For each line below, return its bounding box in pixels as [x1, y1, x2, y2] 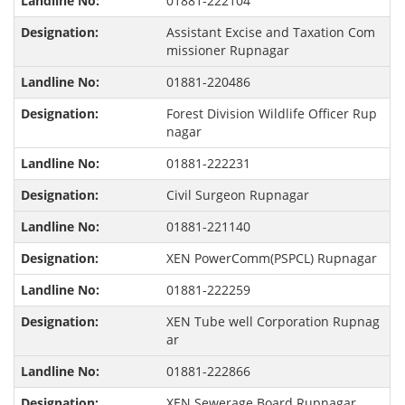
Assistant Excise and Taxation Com [165, 24, 375, 42]
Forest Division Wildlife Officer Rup [165, 105, 377, 123]
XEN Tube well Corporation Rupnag [165, 313, 380, 331]
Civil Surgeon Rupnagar [165, 186, 309, 204]
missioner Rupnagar [165, 42, 289, 60]
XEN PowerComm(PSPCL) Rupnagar [165, 250, 377, 268]
